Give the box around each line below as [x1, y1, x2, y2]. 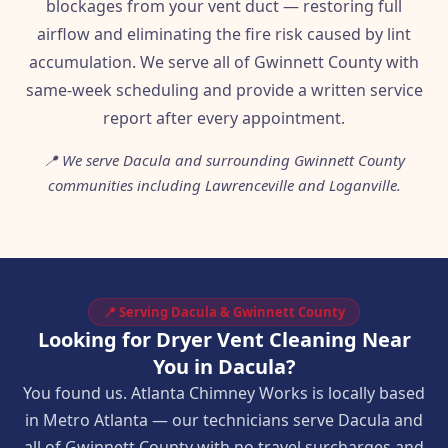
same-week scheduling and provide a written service [25, 79, 423, 101]
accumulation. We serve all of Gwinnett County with [29, 51, 419, 73]
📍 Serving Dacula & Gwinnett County [103, 303, 345, 321]
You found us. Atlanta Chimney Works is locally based [23, 382, 425, 404]
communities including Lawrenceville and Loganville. [47, 175, 401, 195]
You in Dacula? [152, 353, 296, 380]
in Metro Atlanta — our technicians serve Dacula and [25, 409, 423, 431]
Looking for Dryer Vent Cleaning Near [37, 326, 411, 353]
